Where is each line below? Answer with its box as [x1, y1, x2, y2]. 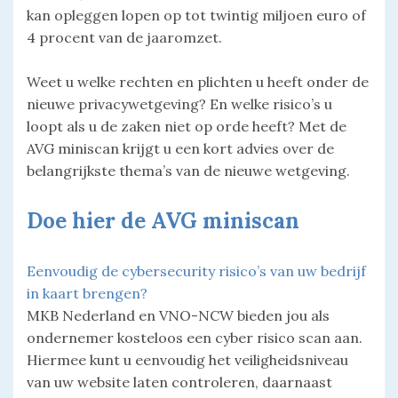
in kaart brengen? [27, 283, 147, 302]
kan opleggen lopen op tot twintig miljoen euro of [27, 5, 366, 24]
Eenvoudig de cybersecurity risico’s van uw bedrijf [27, 261, 366, 280]
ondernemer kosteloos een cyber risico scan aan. [27, 328, 362, 346]
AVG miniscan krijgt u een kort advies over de [27, 139, 334, 157]
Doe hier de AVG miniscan [27, 206, 299, 235]
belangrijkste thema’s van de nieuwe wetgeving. [27, 161, 350, 179]
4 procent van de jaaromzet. [27, 28, 222, 46]
